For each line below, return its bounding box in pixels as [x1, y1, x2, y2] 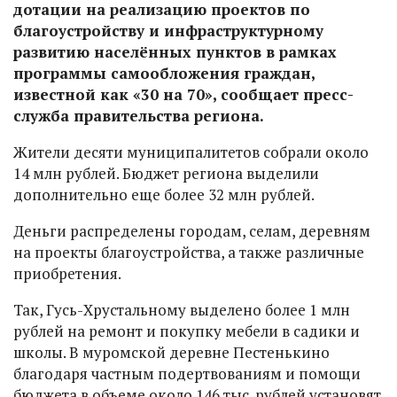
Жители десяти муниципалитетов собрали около [13, 142, 369, 163]
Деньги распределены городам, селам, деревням [13, 221, 370, 242]
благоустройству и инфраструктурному [13, 20, 323, 42]
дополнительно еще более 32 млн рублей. [13, 184, 315, 206]
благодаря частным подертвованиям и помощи [13, 363, 361, 385]
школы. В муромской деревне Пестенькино [13, 342, 330, 363]
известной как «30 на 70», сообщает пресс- [13, 84, 354, 105]
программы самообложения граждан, [13, 63, 315, 84]
